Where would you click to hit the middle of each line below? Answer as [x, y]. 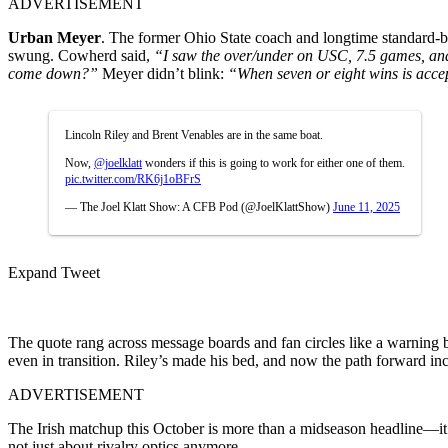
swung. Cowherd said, [81, 55]
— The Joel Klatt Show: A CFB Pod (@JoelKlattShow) [199, 206]
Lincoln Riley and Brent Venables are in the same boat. [194, 134]
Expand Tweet [54, 272]
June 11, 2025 [366, 206]
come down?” [53, 73]
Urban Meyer [54, 37]
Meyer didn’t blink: [163, 73]
